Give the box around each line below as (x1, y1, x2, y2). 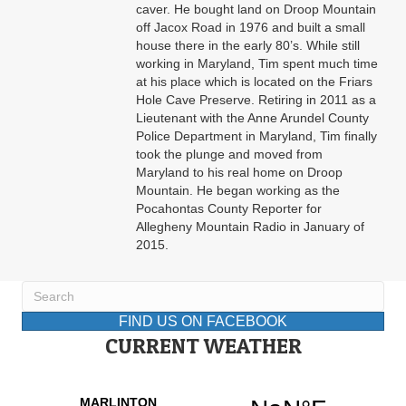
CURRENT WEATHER (104, 333, 302, 360)
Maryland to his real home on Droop (136, 165, 343, 180)
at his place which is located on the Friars (136, 74, 372, 90)
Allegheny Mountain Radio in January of (136, 219, 364, 235)
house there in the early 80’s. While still (136, 38, 360, 53)
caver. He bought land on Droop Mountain (136, 2, 376, 17)
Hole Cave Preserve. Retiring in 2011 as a (136, 92, 376, 108)
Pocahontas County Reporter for (136, 201, 322, 217)
